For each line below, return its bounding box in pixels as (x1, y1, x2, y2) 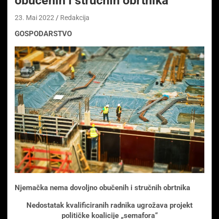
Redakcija (60, 14, 89, 22)
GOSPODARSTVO (15, 29, 72, 39)
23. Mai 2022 (15, 14, 54, 22)
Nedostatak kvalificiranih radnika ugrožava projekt (26, 200, 193, 210)
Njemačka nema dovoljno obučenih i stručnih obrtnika (15, 183, 190, 192)
